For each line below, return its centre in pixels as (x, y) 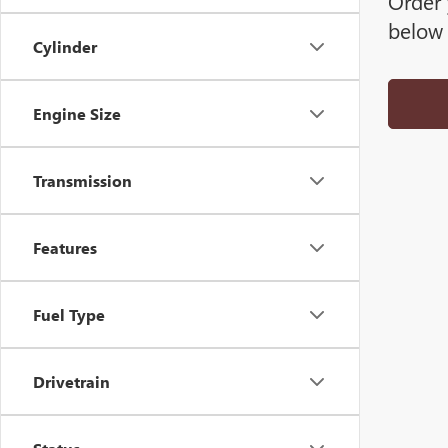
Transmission (82, 180)
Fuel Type (69, 314)
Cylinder (65, 46)
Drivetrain (71, 381)
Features (65, 247)
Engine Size (77, 113)
